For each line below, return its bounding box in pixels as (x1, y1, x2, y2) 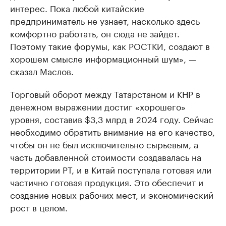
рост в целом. (10, 200, 68, 213)
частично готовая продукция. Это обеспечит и (10, 175, 203, 188)
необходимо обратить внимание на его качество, (10, 125, 215, 138)
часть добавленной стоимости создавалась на (10, 150, 201, 163)
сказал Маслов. (10, 64, 74, 77)
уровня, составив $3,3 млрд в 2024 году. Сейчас (10, 112, 213, 125)
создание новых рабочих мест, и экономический (10, 188, 213, 201)
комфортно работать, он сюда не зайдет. (10, 26, 180, 39)
